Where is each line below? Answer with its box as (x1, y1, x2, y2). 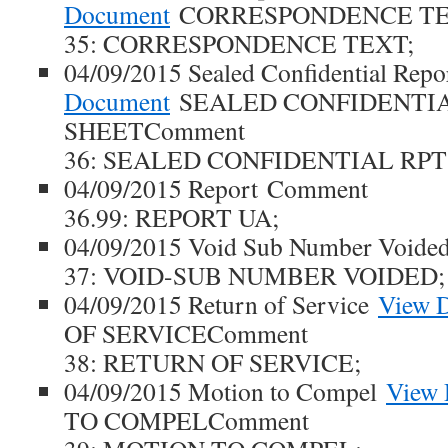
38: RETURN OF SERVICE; (64, 345, 361, 379)
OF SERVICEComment (64, 316, 308, 350)
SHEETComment (64, 113, 245, 147)
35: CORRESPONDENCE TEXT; (64, 26, 414, 60)
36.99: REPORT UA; (64, 200, 279, 234)
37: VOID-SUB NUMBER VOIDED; (64, 258, 445, 292)
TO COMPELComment (64, 403, 309, 437)
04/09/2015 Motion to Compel (64, 374, 386, 408)
